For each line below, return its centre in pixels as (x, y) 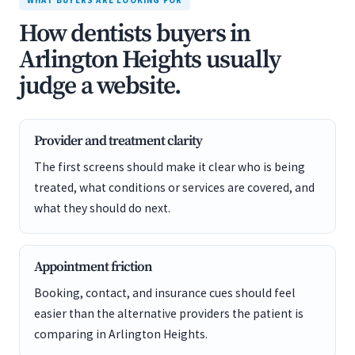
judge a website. (100, 86)
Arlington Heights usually (150, 60)
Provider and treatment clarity (118, 141)
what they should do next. (102, 208)
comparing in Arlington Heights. (121, 334)
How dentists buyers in (135, 34)
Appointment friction (93, 267)
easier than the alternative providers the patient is (169, 313)
